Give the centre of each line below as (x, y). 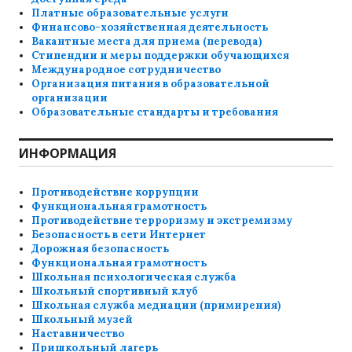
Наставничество (78, 333)
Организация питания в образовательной (151, 83)
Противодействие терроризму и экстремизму (162, 220)
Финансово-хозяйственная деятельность (150, 27)
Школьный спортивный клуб (115, 291)
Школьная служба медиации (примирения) (156, 305)
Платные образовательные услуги (130, 13)
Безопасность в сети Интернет (119, 234)
